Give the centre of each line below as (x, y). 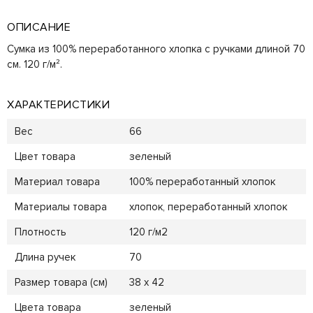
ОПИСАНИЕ (39, 27)
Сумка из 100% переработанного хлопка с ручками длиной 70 (156, 49)
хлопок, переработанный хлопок (208, 207)
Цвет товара (45, 157)
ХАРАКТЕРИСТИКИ (58, 105)
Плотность (40, 232)
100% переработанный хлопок (202, 182)
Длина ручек (45, 257)
